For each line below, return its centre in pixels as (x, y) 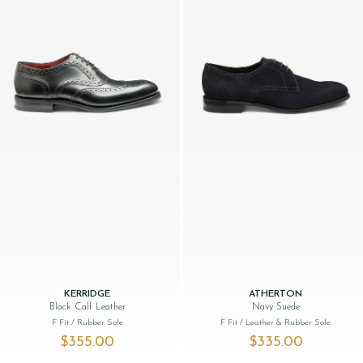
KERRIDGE (88, 295)
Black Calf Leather (87, 307)
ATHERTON (276, 295)
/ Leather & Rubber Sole (286, 323)
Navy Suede (275, 307)
